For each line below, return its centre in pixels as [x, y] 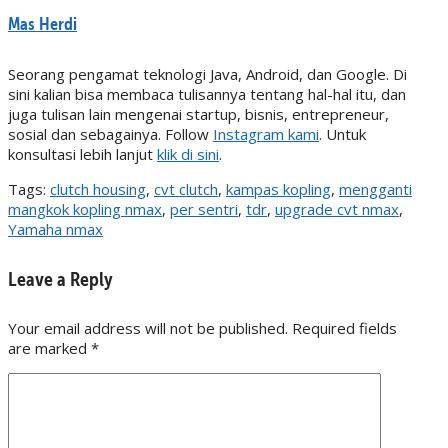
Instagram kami [266, 134]
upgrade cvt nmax [337, 209]
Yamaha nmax [55, 229]
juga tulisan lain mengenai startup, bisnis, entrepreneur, [198, 114]
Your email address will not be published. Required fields [202, 327]
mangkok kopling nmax [85, 209]
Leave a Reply [60, 278]
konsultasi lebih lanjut [82, 154]
